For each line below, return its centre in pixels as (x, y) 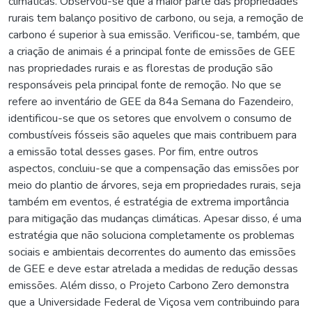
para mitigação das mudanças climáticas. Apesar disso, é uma (155, 218)
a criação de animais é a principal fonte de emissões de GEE (152, 51)
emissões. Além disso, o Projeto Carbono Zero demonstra (149, 285)
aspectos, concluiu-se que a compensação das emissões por (154, 168)
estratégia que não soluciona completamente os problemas (151, 235)
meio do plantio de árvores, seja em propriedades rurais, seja (155, 185)
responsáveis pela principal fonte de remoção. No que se (145, 85)
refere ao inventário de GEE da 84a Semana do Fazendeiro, (151, 101)
